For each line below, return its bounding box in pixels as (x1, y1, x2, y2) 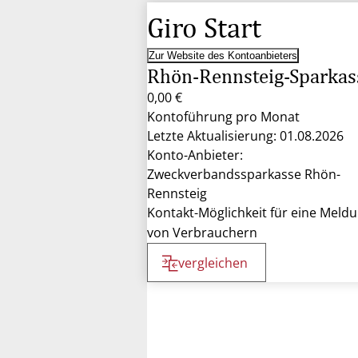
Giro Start (147, 11, 261, 44)
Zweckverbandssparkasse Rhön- (147, 165, 340, 183)
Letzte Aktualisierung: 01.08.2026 (147, 127, 344, 145)
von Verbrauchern (147, 224, 257, 241)
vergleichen (178, 254, 248, 272)
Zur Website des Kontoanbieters (149, 50, 297, 62)
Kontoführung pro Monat (147, 108, 300, 125)
